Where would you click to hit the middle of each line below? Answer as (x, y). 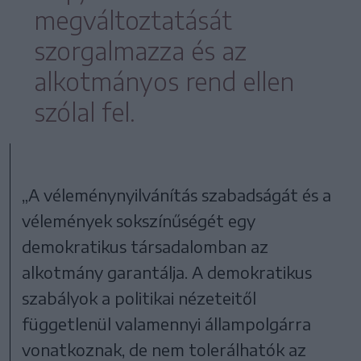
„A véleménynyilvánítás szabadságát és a (177, 194)
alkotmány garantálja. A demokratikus (167, 272)
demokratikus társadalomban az (145, 246)
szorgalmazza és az (140, 50)
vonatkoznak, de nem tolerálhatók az (164, 349)
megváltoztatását (133, 20)
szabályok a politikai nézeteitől (139, 297)
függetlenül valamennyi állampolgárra (167, 323)
